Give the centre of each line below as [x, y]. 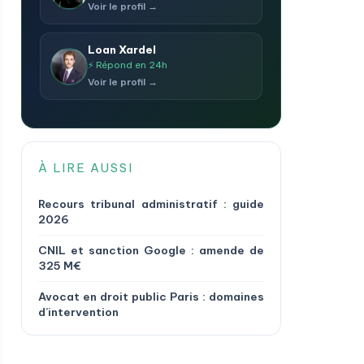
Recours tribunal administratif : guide [151, 204]
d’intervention [78, 312]
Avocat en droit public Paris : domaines [151, 297]
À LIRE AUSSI [86, 168]
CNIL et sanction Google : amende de [151, 250]
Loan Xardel [122, 50]
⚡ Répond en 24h [128, 65]
